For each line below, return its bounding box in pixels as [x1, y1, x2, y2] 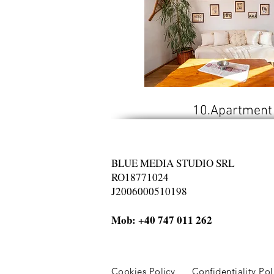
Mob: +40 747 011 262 [111, 212, 212, 228]
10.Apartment [193, 103, 272, 119]
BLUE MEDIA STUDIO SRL [111, 156, 234, 170]
